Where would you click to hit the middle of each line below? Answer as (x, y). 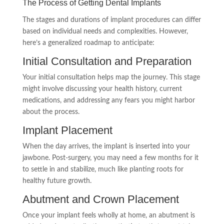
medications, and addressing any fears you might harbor (108, 100)
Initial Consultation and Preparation (107, 61)
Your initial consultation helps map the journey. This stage (111, 77)
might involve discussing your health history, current (102, 89)
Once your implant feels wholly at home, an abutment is (108, 215)
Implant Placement (67, 130)
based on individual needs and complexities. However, (105, 31)
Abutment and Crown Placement (100, 199)
